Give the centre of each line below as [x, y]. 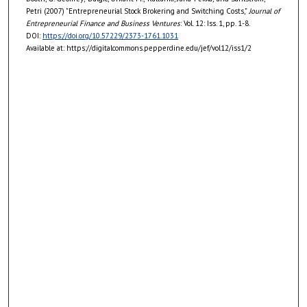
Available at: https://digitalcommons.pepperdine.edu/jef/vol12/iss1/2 [138, 48]
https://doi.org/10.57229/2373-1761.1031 [110, 36]
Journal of [264, 11]
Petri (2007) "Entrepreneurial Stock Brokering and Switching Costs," [137, 11]
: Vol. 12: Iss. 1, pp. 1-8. [215, 24]
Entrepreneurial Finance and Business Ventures [103, 24]
